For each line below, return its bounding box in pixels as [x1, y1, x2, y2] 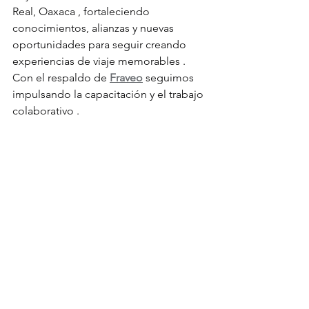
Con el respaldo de [12, 71, 110, 84]
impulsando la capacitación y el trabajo [12, 88, 206, 101]
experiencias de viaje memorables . [12, 54, 186, 68]
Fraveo [110, 71, 143, 84]
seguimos [143, 71, 197, 84]
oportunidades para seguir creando [12, 38, 189, 51]
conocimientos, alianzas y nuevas [12, 21, 177, 34]
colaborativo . [12, 104, 79, 117]
